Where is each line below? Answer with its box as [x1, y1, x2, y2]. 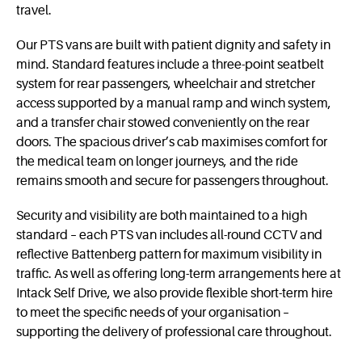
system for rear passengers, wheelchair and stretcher [16, 76, 315, 91]
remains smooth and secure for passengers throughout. [16, 173, 329, 188]
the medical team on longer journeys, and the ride [16, 154, 298, 169]
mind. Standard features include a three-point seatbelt [16, 57, 324, 72]
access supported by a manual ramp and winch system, [16, 95, 331, 111]
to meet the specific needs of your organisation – [16, 305, 289, 320]
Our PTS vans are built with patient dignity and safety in [16, 37, 330, 53]
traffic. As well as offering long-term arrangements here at [16, 266, 341, 281]
